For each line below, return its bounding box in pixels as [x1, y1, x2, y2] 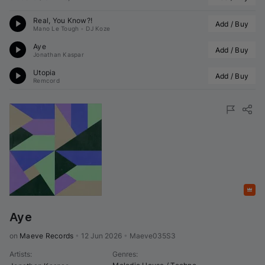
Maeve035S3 [130, 231, 176, 241]
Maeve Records [20, 231, 74, 241]
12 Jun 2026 [81, 231, 122, 241]
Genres [112, 250, 137, 259]
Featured [214, 185, 244, 195]
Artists [9, 250, 30, 259]
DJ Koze [86, 24, 110, 32]
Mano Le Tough [33, 24, 79, 32]
